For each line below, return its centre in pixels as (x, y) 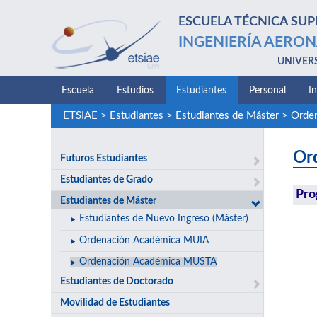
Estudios (135, 91)
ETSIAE (80, 116)
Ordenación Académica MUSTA (148, 262)
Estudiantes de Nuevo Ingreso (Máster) (163, 219)
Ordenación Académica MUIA (144, 240)
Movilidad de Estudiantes (115, 303)
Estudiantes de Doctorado (117, 281)
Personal (267, 91)
